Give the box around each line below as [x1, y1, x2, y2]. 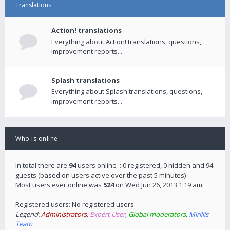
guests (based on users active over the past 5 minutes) [15, 170, 186, 180]
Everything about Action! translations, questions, [51, 37, 201, 46]
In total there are [15, 161, 69, 170]
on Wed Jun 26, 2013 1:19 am [114, 180, 202, 189]
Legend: [15, 209, 41, 219]
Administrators [41, 209, 87, 219]
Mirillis [189, 209, 208, 219]
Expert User [90, 209, 125, 219]
